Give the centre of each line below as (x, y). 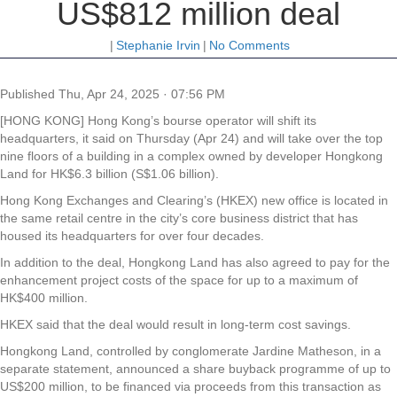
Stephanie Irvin (158, 45)
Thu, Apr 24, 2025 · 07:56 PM (142, 93)
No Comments (249, 45)
